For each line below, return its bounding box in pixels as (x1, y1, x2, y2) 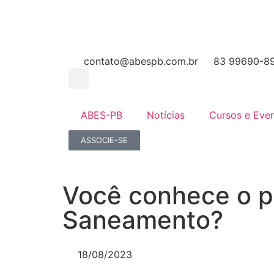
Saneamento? (62, 204, 223, 235)
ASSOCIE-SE (81, 135, 128, 145)
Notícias (147, 109, 185, 121)
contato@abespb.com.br (84, 55, 198, 67)
